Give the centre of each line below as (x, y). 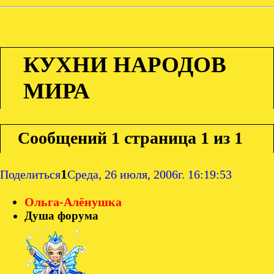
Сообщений (62, 138)
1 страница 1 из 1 (177, 138)
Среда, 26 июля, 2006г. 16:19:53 (150, 174)
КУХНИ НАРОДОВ (125, 64)
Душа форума (61, 216)
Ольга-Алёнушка (73, 202)
